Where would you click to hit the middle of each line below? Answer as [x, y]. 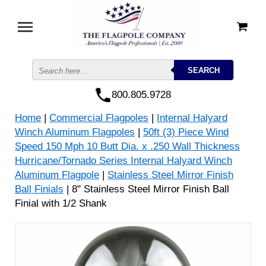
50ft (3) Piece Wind [186, 132]
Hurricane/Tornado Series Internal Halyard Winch [123, 161]
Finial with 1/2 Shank [61, 203]
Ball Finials [39, 189]
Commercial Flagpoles [99, 118]
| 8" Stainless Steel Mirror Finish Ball [146, 189]
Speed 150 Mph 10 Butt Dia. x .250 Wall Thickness [127, 146]
